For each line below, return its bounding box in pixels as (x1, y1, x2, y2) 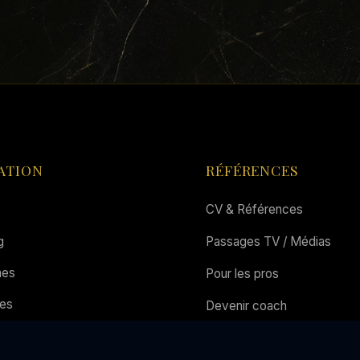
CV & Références (206, 202, 303, 217)
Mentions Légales (206, 330, 305, 346)
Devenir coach (206, 298, 287, 313)
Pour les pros (206, 266, 279, 281)
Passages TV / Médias (206, 234, 331, 249)
